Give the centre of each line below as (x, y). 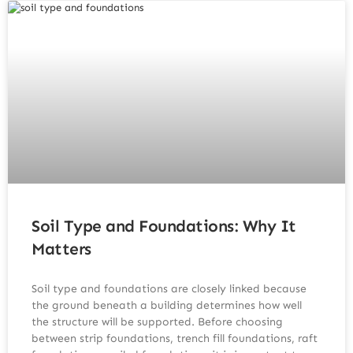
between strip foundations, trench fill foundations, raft (175, 338)
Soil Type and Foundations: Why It (164, 226)
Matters (61, 249)
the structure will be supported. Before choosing (157, 321)
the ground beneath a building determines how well (167, 305)
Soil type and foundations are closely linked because (169, 288)
